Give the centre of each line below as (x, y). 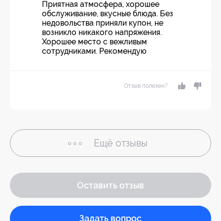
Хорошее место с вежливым (94, 41)
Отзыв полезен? (146, 86)
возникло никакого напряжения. (102, 32)
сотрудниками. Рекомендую (94, 51)
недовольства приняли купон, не (103, 23)
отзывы (131, 143)
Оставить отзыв (110, 185)
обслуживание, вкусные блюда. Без (108, 13)
